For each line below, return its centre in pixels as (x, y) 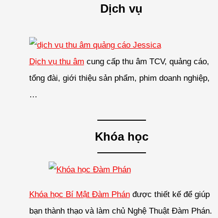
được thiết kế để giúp (170, 195)
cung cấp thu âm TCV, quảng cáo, (146, 62)
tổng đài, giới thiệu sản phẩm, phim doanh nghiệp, (119, 78)
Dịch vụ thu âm (56, 62)
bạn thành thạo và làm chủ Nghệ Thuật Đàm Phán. (120, 211)
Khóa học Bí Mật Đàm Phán (79, 195)
